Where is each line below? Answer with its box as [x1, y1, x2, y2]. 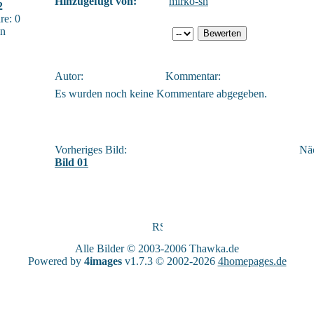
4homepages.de [217, 255, 287, 267]
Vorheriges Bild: [55, 144, 127, 156]
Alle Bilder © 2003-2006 [75, 243, 189, 254]
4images [83, 255, 122, 267]
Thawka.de [189, 243, 239, 254]
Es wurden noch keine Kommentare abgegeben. [55, 88, 267, 100]
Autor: [55, 70, 83, 82]
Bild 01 [55, 156, 88, 168]
